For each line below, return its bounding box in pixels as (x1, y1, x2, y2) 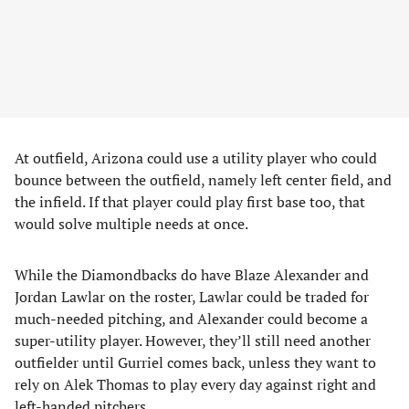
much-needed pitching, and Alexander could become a (15, 309, 368, 329)
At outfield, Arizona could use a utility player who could (15, 148, 377, 168)
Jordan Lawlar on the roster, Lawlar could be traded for (15, 287, 369, 307)
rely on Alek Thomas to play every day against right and (15, 374, 376, 394)
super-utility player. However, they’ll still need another (15, 330, 371, 351)
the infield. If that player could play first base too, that (15, 192, 365, 212)
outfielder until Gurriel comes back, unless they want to (15, 352, 376, 372)
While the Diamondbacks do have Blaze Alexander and (15, 265, 369, 285)
